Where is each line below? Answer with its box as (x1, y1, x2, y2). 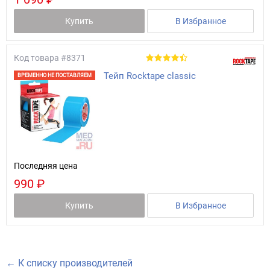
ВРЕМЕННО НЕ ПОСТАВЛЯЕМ (17, 72, 92, 78)
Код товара (14, 52, 59, 63)
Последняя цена (14, 161, 78, 171)
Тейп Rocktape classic (103, 70, 196, 81)
